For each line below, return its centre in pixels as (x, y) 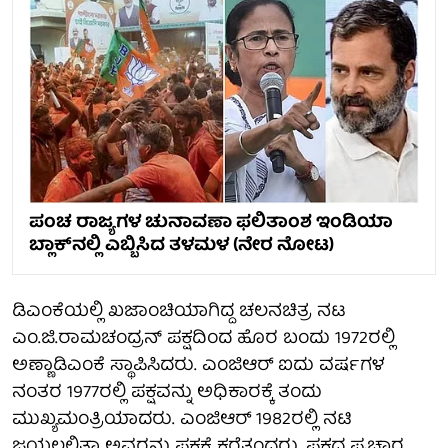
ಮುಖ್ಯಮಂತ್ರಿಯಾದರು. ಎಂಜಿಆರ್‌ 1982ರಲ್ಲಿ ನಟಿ (182, 420)
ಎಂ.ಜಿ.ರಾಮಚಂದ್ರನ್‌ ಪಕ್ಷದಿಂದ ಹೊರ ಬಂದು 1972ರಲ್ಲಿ (203, 339)
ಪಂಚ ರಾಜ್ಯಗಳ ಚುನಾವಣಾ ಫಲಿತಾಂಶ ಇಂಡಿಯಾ (211, 223)
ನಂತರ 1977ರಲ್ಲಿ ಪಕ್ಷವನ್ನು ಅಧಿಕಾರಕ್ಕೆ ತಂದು (167, 393)
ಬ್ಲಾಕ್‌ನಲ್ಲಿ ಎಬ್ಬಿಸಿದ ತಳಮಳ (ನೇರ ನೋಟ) (181, 246)
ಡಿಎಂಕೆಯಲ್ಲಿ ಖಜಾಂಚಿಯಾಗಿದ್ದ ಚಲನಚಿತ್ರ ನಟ (179, 312)
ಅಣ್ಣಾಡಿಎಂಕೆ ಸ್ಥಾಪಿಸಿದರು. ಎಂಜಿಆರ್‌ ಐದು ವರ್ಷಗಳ (198, 366)
